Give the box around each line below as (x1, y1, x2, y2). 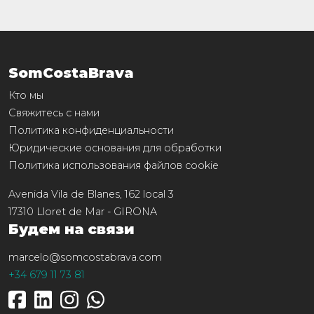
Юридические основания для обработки (8, 142, 221, 154)
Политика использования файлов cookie (8, 159, 219, 172)
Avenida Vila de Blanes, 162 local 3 (8, 188, 174, 200)
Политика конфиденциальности (8, 124, 174, 137)
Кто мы (8, 89, 43, 102)
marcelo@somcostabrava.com (8, 251, 162, 264)
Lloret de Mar (36, 205, 104, 218)
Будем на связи (8, 221, 135, 238)
